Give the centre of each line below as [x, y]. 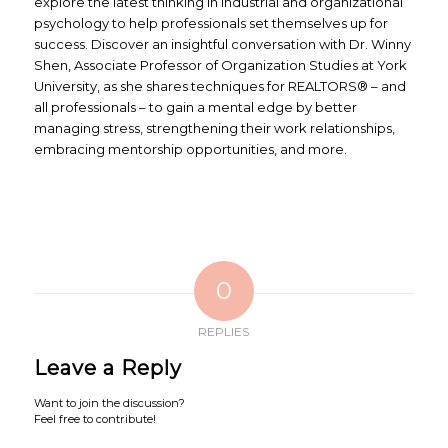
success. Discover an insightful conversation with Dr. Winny [222, 44]
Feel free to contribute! [94, 419]
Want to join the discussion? [109, 403]
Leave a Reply [107, 368]
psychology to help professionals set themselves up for [210, 23]
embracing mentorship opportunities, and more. [190, 149]
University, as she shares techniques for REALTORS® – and [219, 86]
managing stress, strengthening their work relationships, [214, 128]
